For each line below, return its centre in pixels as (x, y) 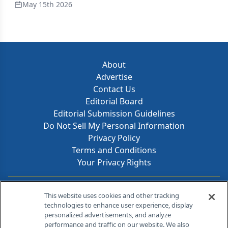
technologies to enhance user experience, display (119, 205)
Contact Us (114, 89)
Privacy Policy (114, 138)
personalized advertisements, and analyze (108, 215)
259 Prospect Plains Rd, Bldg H (121, 217)
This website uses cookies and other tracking (112, 195)
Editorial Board (114, 101)
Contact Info (125, 190)
